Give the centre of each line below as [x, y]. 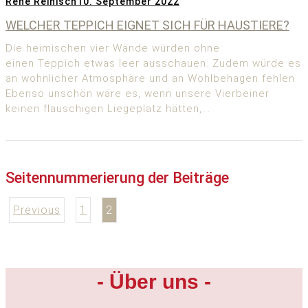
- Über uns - [154, 281]
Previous [37, 210]
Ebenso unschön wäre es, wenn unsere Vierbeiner [137, 94]
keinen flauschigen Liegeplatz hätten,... [108, 109]
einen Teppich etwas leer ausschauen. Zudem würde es [153, 64]
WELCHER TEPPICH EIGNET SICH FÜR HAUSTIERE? [147, 25]
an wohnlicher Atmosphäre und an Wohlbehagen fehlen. [152, 79]
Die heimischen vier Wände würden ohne [113, 48]
